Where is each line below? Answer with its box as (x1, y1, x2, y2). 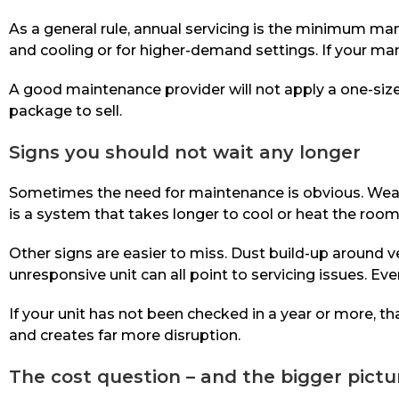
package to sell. (9, 102, 122, 120)
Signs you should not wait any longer (9, 142, 361, 164)
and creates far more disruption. (9, 327, 240, 345)
